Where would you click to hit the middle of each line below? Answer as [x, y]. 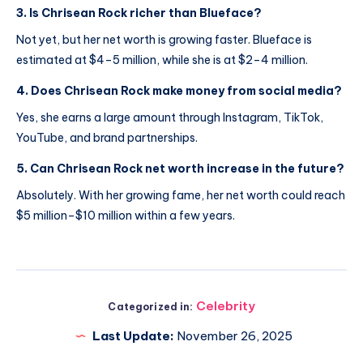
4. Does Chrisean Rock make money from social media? [179, 90]
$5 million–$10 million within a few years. [126, 215]
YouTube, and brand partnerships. [107, 137]
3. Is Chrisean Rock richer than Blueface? [139, 13]
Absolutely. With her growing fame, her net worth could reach [181, 195]
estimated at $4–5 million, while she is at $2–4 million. [162, 60]
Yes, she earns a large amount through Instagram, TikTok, [170, 117]
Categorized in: [151, 306]
